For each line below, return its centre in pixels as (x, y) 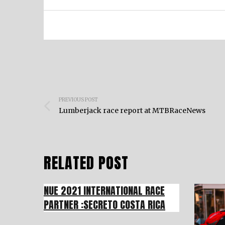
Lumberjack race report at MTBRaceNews (132, 110)
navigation (78, 111)
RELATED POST (86, 163)
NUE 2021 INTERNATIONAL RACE (104, 191)
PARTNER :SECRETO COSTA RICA (104, 205)
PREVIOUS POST (78, 100)
